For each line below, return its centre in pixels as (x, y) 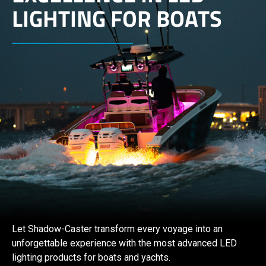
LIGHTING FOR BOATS (117, 19)
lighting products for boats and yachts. (91, 258)
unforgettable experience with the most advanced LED (125, 243)
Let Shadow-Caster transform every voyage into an (118, 229)
